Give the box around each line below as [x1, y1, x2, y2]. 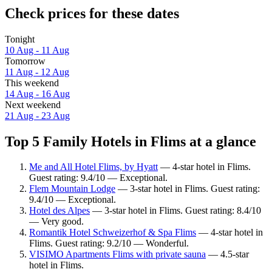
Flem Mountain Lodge [29, 183, 115, 194]
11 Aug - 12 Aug [5, 66, 69, 77]
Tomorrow [5, 55, 46, 66]
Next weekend [5, 99, 61, 110]
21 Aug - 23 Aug [5, 110, 70, 121]
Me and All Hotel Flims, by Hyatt [29, 161, 158, 172]
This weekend [5, 77, 59, 88]
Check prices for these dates [5, 5, 179, 21]
